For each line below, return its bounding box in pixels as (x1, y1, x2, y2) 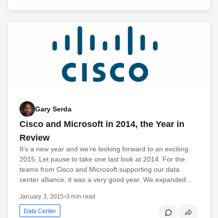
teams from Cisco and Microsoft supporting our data (19, 165, 180, 174)
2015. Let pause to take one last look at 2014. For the (19, 155, 185, 163)
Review (19, 133, 50, 143)
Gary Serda (35, 105, 72, 113)
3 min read (66, 193, 96, 200)
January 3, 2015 (19, 193, 64, 200)
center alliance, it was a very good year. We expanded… (19, 176, 193, 184)
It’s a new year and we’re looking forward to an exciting (19, 145, 188, 153)
